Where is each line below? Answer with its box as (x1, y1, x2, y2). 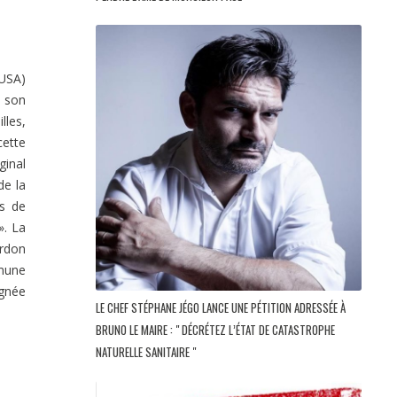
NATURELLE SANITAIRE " (96, 343, 198, 362)
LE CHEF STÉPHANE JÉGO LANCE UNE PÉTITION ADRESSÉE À (96, 299, 346, 317)
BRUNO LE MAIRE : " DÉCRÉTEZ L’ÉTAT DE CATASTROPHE (96, 321, 335, 339)
